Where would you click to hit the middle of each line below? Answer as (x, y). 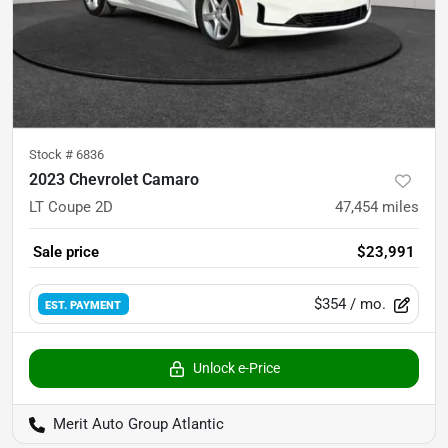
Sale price (66, 252)
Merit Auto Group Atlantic (138, 424)
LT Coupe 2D (71, 207)
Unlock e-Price (236, 368)
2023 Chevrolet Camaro (114, 180)
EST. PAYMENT (83, 304)
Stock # (52, 155)
